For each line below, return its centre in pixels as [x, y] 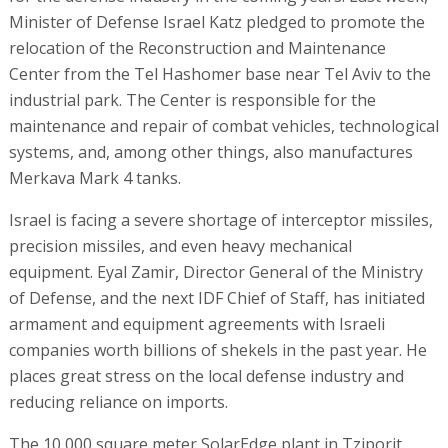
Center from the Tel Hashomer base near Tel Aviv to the [219, 73]
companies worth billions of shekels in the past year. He [217, 349]
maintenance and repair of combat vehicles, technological [223, 125]
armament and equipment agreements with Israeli [196, 323]
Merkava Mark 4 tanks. [94, 177]
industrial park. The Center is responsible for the [192, 99]
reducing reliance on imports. [118, 401]
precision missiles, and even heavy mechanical [180, 245]
